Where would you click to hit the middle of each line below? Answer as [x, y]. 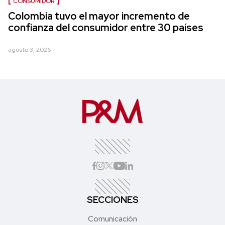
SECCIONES [113, 200]
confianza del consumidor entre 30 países [106, 28]
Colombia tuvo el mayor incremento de [99, 16]
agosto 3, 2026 [29, 50]
